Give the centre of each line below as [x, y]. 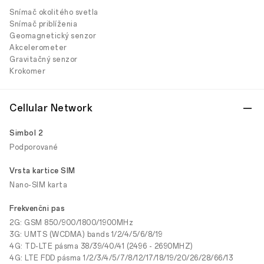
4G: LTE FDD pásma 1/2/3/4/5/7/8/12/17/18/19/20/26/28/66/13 [121, 258]
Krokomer [27, 71]
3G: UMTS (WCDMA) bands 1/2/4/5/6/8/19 [86, 235]
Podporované [34, 147]
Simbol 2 [26, 133]
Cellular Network [51, 108]
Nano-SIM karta [38, 185]
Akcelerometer [38, 48]
